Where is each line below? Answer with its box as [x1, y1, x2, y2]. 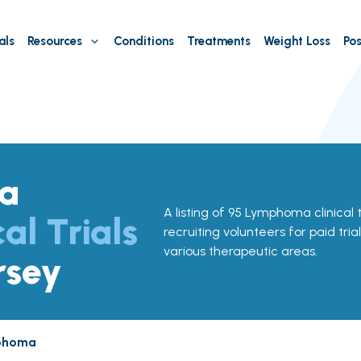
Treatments [186, 34, 251, 48]
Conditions [113, 34, 174, 48]
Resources [27, 34, 82, 48]
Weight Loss [263, 34, 330, 48]
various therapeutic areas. [163, 243, 317, 259]
